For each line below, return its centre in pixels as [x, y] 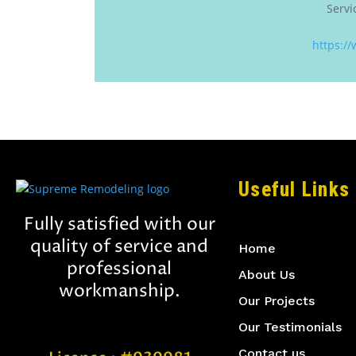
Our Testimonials [290, 327]
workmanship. [119, 291]
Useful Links [294, 189]
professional [119, 269]
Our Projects [277, 300]
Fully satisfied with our [119, 224]
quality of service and [119, 247]
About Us [267, 274]
